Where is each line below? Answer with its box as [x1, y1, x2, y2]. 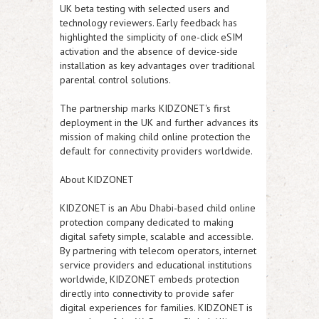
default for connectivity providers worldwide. [60, 144, 253, 157]
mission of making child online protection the [60, 130, 251, 143]
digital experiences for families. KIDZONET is [60, 300, 253, 314]
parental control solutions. [60, 73, 171, 86]
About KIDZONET [60, 172, 134, 186]
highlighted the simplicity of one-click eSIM [60, 30, 243, 43]
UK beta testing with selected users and [60, 1, 229, 15]
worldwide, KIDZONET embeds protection [60, 272, 239, 286]
